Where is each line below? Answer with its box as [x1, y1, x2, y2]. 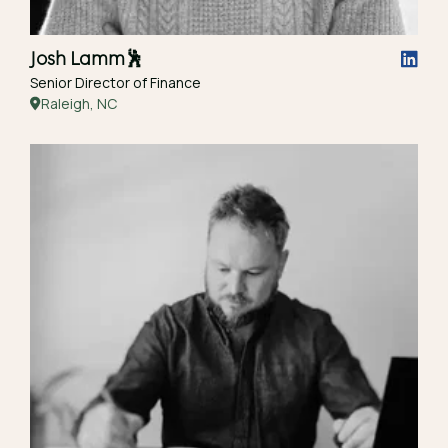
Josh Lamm [30, 46, 125, 70]
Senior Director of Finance [30, 73, 201, 92]
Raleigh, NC [41, 94, 117, 113]
